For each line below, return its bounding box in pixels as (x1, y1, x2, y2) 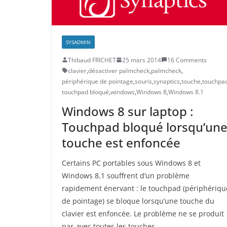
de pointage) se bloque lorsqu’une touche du (62, 196, 214, 206)
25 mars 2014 (122, 55, 161, 64)
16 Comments (167, 55, 207, 64)
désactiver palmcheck (88, 66, 149, 75)
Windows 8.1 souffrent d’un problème (62, 170, 190, 180)
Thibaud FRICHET (68, 55, 116, 64)
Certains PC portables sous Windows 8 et (62, 158, 201, 168)
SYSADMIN (66, 38, 91, 46)
